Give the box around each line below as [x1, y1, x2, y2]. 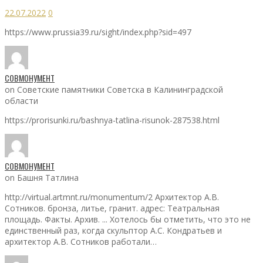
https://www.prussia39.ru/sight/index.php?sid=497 [5, 26, 191, 38]
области [5, 95, 38, 106]
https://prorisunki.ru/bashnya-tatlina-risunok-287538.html [5, 114, 220, 126]
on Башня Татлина [5, 171, 79, 183]
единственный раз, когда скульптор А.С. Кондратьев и [5, 224, 222, 236]
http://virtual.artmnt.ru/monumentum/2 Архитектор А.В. [5, 191, 219, 203]
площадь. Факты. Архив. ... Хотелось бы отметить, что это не [5, 213, 251, 225]
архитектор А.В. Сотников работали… [5, 235, 157, 247]
